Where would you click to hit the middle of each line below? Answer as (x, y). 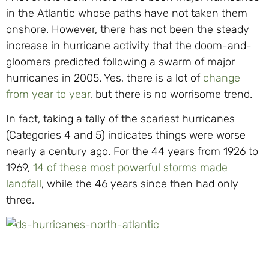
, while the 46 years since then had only (140, 183)
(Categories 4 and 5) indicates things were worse (126, 135)
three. (20, 200)
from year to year (48, 94)
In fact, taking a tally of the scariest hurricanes (120, 119)
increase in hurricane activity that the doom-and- (129, 45)
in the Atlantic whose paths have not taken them (127, 13)
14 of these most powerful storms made (130, 167)
